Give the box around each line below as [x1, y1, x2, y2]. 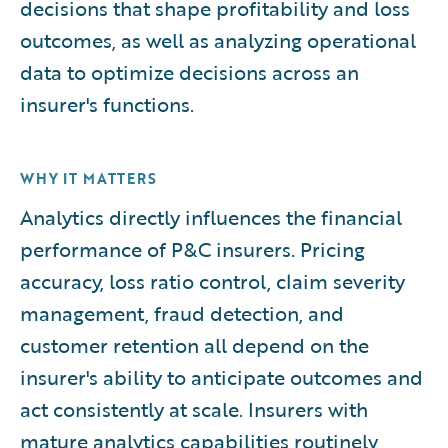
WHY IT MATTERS [20, 167, 157, 189]
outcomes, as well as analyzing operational [20, 24, 416, 55]
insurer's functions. [20, 88, 194, 119]
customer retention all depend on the [20, 329, 369, 360]
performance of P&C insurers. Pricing [20, 233, 365, 264]
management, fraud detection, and [20, 297, 344, 328]
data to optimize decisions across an [20, 56, 359, 87]
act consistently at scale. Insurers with [20, 393, 368, 424]
